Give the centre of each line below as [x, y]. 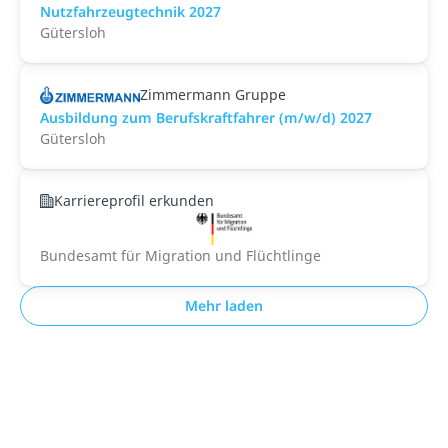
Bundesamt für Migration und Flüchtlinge [180, 255]
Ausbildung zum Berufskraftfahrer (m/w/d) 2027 [206, 117]
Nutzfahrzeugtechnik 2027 [130, 11]
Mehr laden [224, 305]
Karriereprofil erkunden [134, 200]
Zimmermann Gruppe [213, 94]
